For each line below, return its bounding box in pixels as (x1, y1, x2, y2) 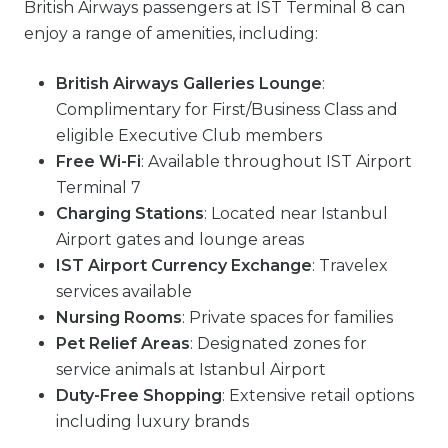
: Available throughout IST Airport (141, 152, 412, 172)
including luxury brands (56, 412, 249, 432)
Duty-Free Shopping (56, 386, 222, 406)
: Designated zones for (190, 334, 367, 354)
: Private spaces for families (182, 308, 393, 328)
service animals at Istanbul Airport (56, 360, 326, 380)
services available (56, 282, 192, 302)
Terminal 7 (56, 178, 141, 198)
